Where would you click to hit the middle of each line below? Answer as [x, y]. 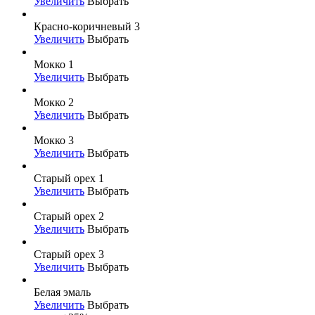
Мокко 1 [54, 64]
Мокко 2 [54, 102]
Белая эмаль [62, 292]
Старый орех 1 [69, 178]
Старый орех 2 [69, 216]
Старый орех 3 [69, 254]
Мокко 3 [54, 140]
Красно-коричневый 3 [87, 26]
